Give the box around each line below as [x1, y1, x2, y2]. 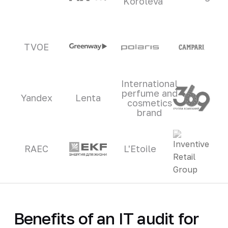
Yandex [20, 92, 52, 104]
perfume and [121, 87, 178, 99]
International [121, 77, 178, 89]
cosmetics [127, 97, 172, 108]
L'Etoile [123, 143, 156, 155]
